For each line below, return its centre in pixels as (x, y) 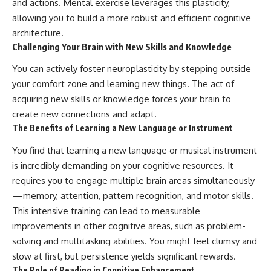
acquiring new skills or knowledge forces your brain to (122, 99)
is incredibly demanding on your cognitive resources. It (123, 165)
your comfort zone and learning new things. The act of (123, 84)
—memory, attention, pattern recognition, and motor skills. (133, 195)
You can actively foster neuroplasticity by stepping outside (132, 69)
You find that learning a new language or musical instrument (135, 150)
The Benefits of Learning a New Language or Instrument (122, 128)
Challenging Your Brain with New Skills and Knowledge (122, 46)
